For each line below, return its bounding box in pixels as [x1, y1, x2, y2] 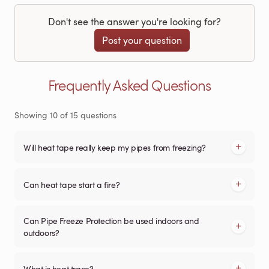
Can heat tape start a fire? [23, 178, 120, 190]
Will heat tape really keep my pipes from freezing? [23, 141, 206, 153]
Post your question [101, 33, 182, 47]
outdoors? [23, 226, 59, 238]
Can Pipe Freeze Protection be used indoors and [23, 214, 199, 226]
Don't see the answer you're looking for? [48, 14, 221, 28]
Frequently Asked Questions [48, 74, 211, 95]
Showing [14, 109, 50, 121]
